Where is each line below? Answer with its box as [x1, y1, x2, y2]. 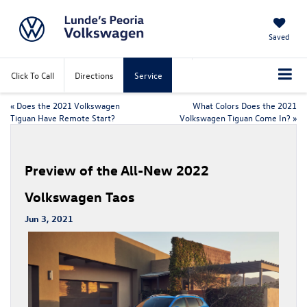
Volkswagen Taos [25, 187, 134, 205]
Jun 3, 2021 [25, 212, 73, 224]
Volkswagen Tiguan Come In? [180, 111, 291, 123]
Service [134, 69, 162, 81]
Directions [75, 69, 114, 81]
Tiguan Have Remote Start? [10, 111, 115, 123]
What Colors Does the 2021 [193, 99, 297, 111]
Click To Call [11, 69, 54, 81]
